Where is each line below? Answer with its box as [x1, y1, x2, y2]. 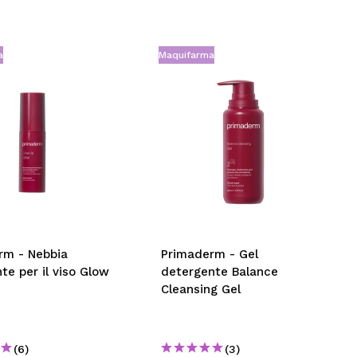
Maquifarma [159, 49, 215, 61]
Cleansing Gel [161, 282, 241, 296]
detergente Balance [161, 265, 279, 279]
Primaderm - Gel [161, 247, 259, 261]
